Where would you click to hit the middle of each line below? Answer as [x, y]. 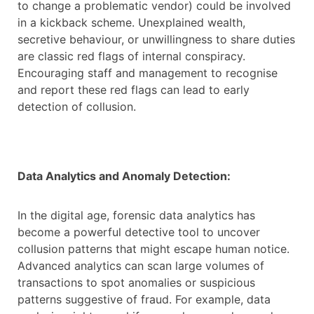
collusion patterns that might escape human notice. [153, 249]
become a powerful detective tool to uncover [139, 232]
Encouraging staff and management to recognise [148, 73]
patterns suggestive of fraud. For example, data [144, 300]
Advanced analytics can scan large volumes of [141, 266]
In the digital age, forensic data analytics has [136, 216]
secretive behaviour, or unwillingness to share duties [156, 40]
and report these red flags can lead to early [134, 90]
